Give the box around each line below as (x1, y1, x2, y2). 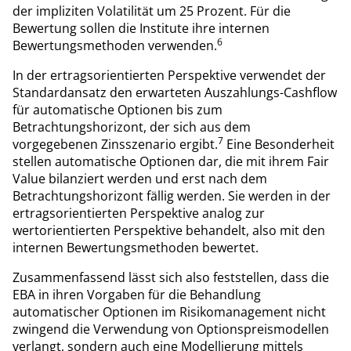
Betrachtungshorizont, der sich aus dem (13, 118, 251, 136)
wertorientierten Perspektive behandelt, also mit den (13, 221, 325, 239)
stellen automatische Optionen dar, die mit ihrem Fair (13, 152, 329, 170)
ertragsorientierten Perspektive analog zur (13, 204, 265, 222)
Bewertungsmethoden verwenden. (13, 36, 217, 54)
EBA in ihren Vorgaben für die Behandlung (13, 285, 261, 303)
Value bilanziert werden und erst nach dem (13, 169, 267, 187)
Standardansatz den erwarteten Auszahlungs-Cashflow (13, 83, 337, 101)
